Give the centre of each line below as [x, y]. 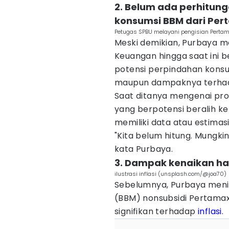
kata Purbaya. [144, 149]
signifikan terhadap [156, 211]
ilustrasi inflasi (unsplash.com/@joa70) [170, 174]
